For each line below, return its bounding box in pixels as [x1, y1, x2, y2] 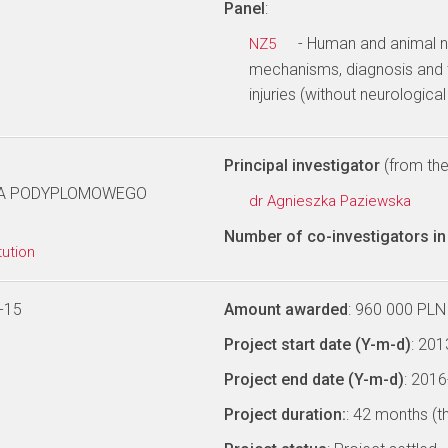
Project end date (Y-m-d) [224, 370, 404, 389]
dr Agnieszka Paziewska [249, 192, 415, 210]
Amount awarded [224, 300, 348, 319]
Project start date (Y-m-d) [224, 335, 411, 354]
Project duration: [224, 405, 346, 424]
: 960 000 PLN [348, 300, 446, 319]
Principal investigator [224, 156, 380, 175]
